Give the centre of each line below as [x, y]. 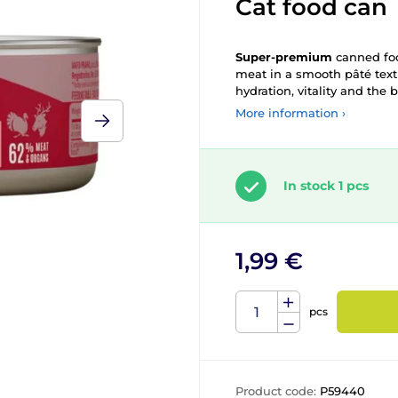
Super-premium [284, 57]
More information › [291, 113]
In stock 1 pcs [326, 186]
